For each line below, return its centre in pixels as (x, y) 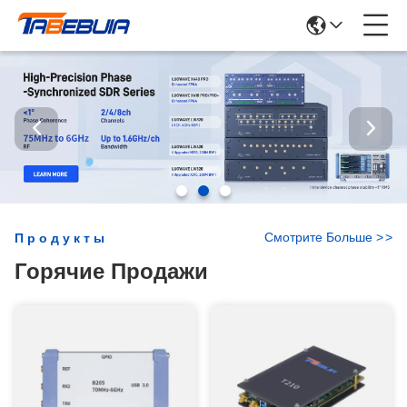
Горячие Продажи (111, 271)
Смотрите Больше (320, 237)
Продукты (61, 238)
